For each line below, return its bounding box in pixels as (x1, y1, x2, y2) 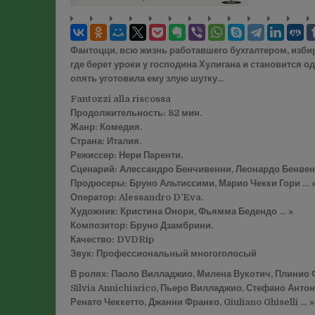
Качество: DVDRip (70, 234, 154, 245)
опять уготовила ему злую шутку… (70, 73, 224, 84)
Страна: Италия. (70, 136, 141, 147)
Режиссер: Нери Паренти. (70, 150, 183, 161)
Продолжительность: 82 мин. (70, 108, 202, 119)
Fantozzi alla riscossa (70, 94, 171, 105)
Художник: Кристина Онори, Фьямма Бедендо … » (70, 206, 293, 217)
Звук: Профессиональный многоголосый (70, 248, 257, 259)
